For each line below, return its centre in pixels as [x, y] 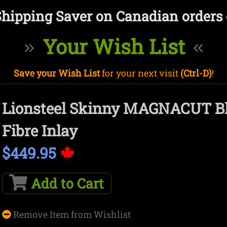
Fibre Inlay [40, 131]
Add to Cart [66, 183]
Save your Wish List [56, 73]
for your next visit [140, 73]
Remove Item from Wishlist [71, 214]
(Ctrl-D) [196, 73]
